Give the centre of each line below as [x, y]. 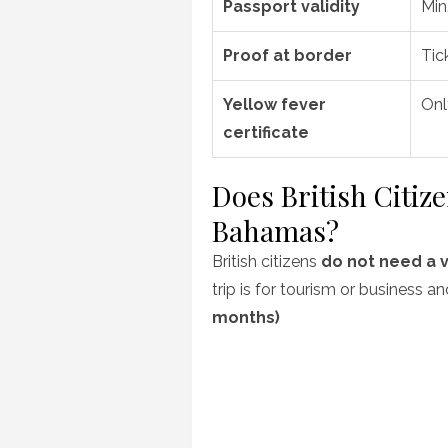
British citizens [266, 261]
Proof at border [287, 55]
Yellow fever [274, 104]
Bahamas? [275, 230]
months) [246, 317]
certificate [266, 132]
